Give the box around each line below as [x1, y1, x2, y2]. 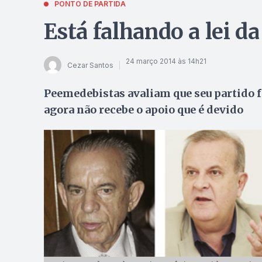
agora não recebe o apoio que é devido [43, 103, 243, 116]
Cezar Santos [67, 60, 113, 70]
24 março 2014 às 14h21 [125, 56, 206, 65]
